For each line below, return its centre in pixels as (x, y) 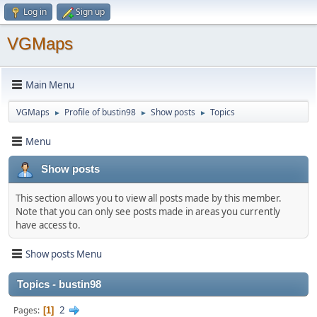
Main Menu (50, 85)
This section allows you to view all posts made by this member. (149, 198)
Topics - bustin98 (59, 284)
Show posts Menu (64, 254)
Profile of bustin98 (100, 112)
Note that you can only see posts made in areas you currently (148, 212)
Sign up (90, 12)
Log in (35, 12)
